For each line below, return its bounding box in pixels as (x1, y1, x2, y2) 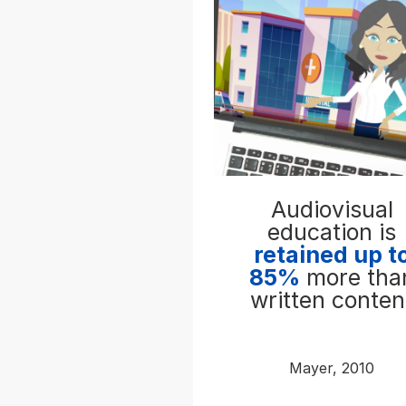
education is (267, 217, 396, 246)
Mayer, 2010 (289, 358, 374, 377)
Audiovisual (270, 195, 393, 223)
